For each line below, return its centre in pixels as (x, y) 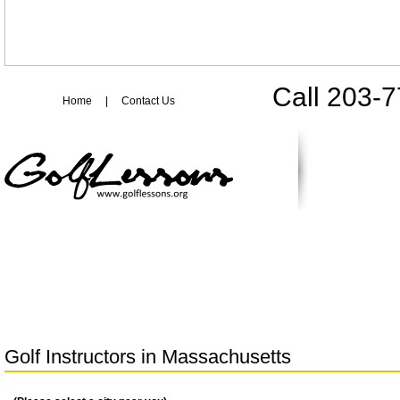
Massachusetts (226, 357)
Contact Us (148, 101)
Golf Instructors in (83, 357)
